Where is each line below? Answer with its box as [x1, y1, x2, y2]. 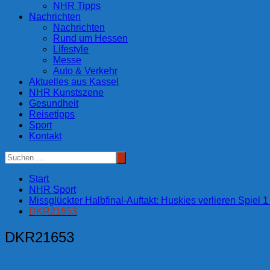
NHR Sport [29, 184, 76, 195]
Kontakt [29, 130, 61, 141]
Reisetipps [29, 108, 75, 119]
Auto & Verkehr [53, 65, 118, 76]
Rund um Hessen [53, 33, 128, 43]
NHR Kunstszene [29, 87, 104, 98]
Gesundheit [29, 98, 78, 108]
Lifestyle [53, 43, 89, 54]
